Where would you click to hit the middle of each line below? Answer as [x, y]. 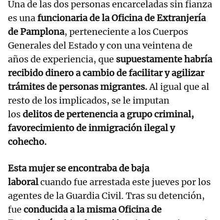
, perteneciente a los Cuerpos [126, 32]
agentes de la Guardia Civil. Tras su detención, [106, 196]
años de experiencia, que [62, 59]
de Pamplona [36, 32]
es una [23, 18]
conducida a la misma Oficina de [93, 210]
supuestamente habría [164, 59]
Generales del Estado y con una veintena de [100, 46]
